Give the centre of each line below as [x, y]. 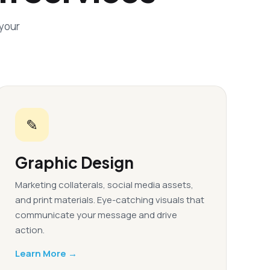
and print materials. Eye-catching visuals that [110, 200]
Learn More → [46, 253]
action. [30, 230]
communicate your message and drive [96, 215]
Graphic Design [74, 162]
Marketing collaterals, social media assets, [104, 185]
